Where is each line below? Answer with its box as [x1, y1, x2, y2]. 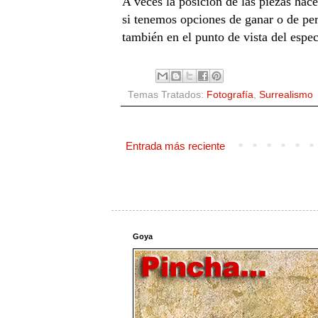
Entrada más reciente [125, 139, 225, 152]
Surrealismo [258, 89, 313, 100]
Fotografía [206, 89, 253, 100]
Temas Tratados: [127, 89, 207, 100]
